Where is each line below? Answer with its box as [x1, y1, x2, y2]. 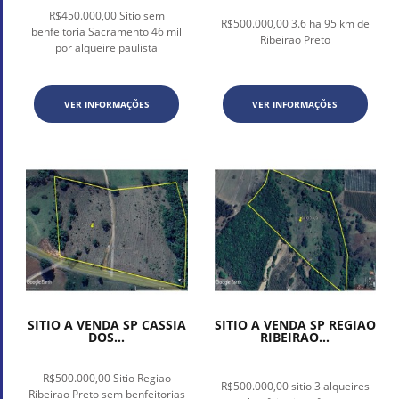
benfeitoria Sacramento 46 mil [31, 24, 183, 40]
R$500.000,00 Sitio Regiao [42, 370, 171, 387]
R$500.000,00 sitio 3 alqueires [220, 379, 370, 395]
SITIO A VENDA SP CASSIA [27, 316, 186, 334]
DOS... [88, 329, 126, 346]
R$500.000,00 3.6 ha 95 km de [220, 16, 370, 32]
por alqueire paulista [55, 40, 159, 56]
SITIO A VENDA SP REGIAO [214, 316, 376, 334]
